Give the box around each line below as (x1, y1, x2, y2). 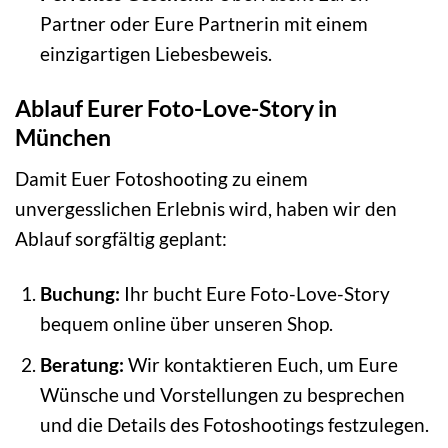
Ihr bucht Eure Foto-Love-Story (119, 281, 390, 305)
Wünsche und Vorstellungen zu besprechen (39, 383, 405, 407)
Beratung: (39, 353, 124, 377)
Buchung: (39, 281, 120, 305)
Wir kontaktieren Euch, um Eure (123, 353, 398, 377)
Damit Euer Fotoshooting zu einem (15, 166, 308, 190)
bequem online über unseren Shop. (39, 311, 333, 335)
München (15, 123, 111, 152)
